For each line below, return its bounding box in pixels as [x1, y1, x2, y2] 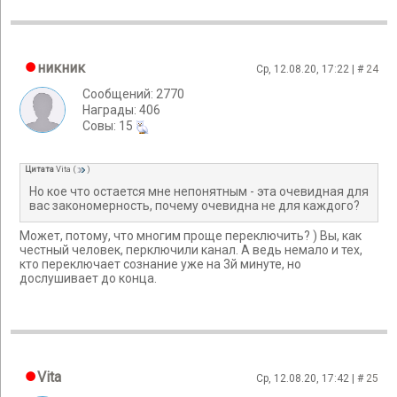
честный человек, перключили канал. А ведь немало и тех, [19, 242, 362, 257]
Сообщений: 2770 [82, 87, 184, 101]
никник [37, 59, 85, 76]
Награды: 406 [82, 103, 160, 117]
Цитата [25, 164, 54, 175]
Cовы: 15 [82, 119, 136, 133]
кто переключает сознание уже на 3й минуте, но [19, 256, 301, 271]
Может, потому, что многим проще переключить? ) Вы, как [19, 228, 362, 243]
